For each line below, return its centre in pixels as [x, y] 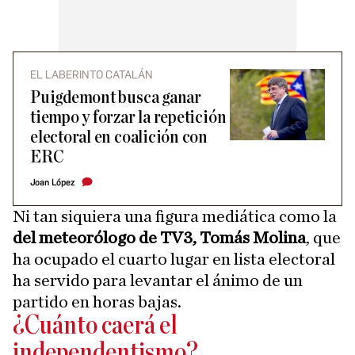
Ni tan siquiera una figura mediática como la [175, 216]
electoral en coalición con [119, 137]
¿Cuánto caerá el [95, 326]
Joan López [52, 182]
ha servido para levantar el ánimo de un [158, 280]
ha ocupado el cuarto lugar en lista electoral [174, 259]
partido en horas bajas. [97, 302]
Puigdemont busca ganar [116, 97]
